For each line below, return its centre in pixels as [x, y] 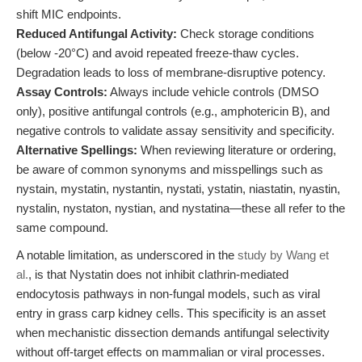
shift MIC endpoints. [69, 14]
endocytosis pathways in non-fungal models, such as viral [168, 294]
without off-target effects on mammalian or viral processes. [170, 352]
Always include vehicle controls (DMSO [213, 92]
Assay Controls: [62, 92]
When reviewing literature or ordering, [237, 150]
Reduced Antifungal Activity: [97, 34]
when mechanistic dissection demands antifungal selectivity [173, 333]
